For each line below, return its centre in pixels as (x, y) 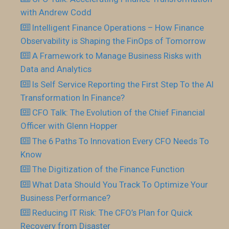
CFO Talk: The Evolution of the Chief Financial (119, 112)
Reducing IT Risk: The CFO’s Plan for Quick (112, 213)
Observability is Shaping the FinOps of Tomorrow (113, 41)
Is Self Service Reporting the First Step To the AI (123, 84)
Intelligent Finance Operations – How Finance (118, 27)
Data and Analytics (56, 69)
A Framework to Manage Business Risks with (117, 56)
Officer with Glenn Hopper (69, 126)
